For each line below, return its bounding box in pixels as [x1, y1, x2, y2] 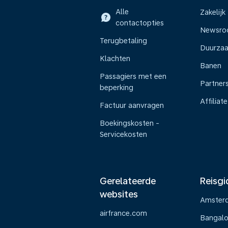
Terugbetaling [100, 37, 147, 45]
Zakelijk [199, 8, 225, 16]
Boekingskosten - [100, 119, 159, 127]
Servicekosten [100, 130, 147, 138]
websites [100, 189, 138, 199]
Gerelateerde [100, 176, 156, 186]
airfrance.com [100, 209, 147, 217]
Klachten [100, 54, 130, 63]
